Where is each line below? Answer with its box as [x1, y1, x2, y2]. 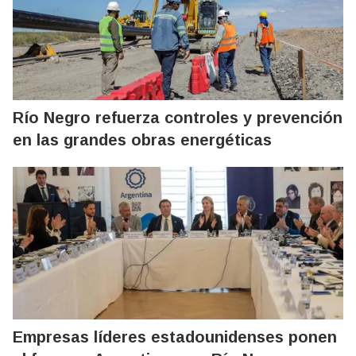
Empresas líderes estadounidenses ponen [13, 327, 337, 346]
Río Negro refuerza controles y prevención [13, 108, 342, 126]
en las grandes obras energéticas [13, 130, 272, 149]
